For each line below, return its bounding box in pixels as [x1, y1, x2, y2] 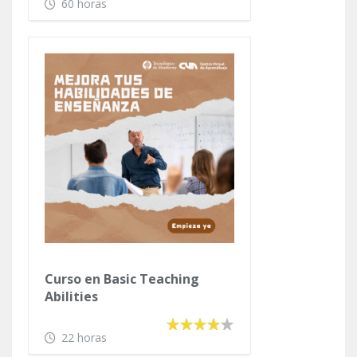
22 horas [61, 329, 107, 345]
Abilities [45, 287, 98, 305]
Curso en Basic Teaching [45, 269, 199, 288]
